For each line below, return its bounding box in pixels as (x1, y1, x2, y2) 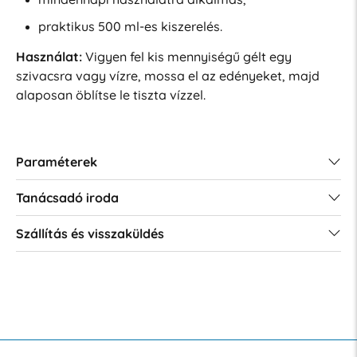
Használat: (15, 48, 82, 65)
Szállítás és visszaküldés (15, 225, 164, 241)
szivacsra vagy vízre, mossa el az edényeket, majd (15, 67, 320, 84)
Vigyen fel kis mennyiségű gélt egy (81, 48, 292, 65)
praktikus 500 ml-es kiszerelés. (37, 18, 222, 34)
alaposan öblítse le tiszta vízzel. (15, 86, 206, 103)
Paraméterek (15, 153, 97, 170)
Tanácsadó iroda (15, 189, 119, 206)
